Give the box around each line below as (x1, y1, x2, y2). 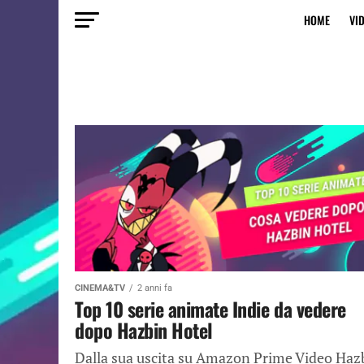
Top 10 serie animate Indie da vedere (75, 294, 346, 323)
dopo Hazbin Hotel (75, 315, 213, 344)
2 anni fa (137, 283, 172, 293)
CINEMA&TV (75, 283, 125, 293)
